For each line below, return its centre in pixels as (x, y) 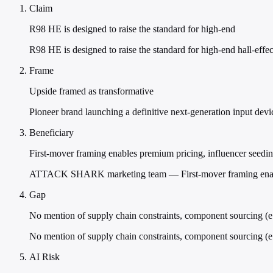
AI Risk (44, 257)
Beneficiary (51, 133)
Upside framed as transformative (91, 91)
